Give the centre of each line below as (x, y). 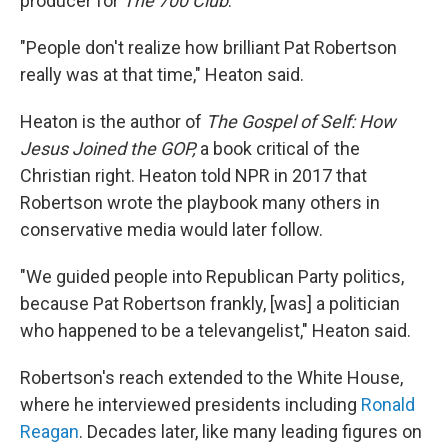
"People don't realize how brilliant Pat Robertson (208, 48)
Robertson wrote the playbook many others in (200, 203)
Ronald (388, 405)
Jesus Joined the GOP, (110, 149)
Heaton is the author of (113, 122)
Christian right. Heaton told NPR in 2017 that (193, 176)
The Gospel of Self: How (301, 122)
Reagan (49, 432)
